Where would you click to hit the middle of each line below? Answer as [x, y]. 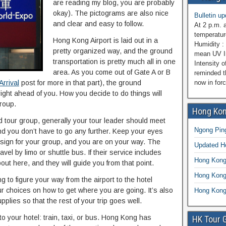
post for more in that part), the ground [80, 83]
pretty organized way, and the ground [113, 51]
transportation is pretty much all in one [114, 62]
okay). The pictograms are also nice [111, 13]
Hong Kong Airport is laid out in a [105, 40]
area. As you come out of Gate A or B [112, 72]
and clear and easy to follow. [98, 24]
